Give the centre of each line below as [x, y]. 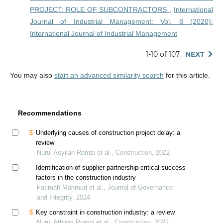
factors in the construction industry [86, 178]
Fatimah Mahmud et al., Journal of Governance [105, 188]
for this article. [187, 75]
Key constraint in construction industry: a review [105, 213]
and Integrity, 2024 [63, 198]
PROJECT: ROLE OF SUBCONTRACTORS [100, 9]
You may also [32, 75]
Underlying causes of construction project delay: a [108, 133]
